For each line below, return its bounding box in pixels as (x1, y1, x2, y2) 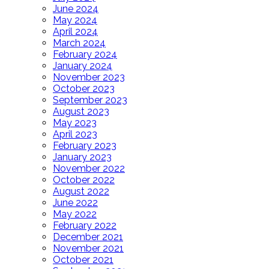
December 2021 (53, 231, 123, 243)
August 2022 (53, 186, 109, 198)
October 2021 (53, 254, 113, 266)
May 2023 (53, 117, 97, 129)
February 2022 (53, 220, 116, 232)
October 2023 (53, 83, 115, 95)
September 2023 (53, 94, 127, 106)
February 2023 (53, 140, 116, 152)
